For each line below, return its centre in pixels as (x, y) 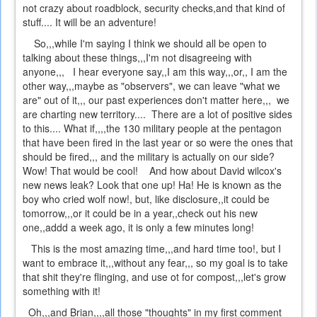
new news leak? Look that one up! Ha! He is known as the (152, 185)
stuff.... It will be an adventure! (90, 22)
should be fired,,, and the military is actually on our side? (149, 157)
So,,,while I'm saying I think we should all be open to (145, 44)
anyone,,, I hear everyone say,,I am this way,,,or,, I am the (155, 72)
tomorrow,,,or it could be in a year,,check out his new (140, 213)
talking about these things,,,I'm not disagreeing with (137, 58)
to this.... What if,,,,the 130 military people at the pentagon (152, 128)
